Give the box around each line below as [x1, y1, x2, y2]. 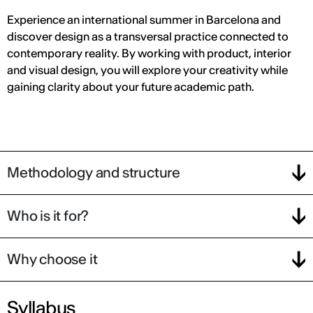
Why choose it [7, 250, 98, 268]
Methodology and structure [7, 163, 180, 182]
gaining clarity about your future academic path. [7, 79, 254, 94]
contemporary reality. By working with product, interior [7, 45, 291, 60]
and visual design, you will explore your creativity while [7, 62, 288, 77]
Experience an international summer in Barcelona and [7, 12, 281, 27]
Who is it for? [7, 207, 89, 225]
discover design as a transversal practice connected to [7, 29, 289, 43]
